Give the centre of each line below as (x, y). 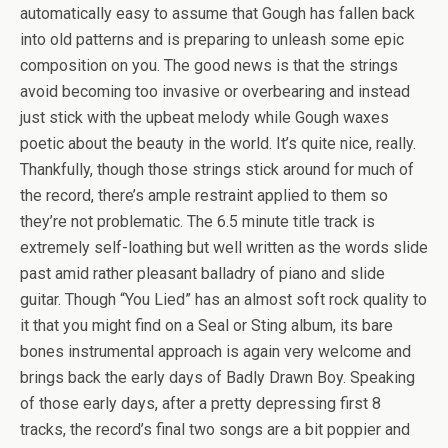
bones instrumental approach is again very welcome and (215, 351)
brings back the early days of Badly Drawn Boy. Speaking (217, 377)
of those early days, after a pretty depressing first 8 (200, 403)
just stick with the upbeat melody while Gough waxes (204, 117)
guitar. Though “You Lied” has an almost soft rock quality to (223, 299)
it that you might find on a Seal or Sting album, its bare (206, 325)
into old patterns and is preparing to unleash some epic (212, 39)
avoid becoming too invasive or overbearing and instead (215, 91)
